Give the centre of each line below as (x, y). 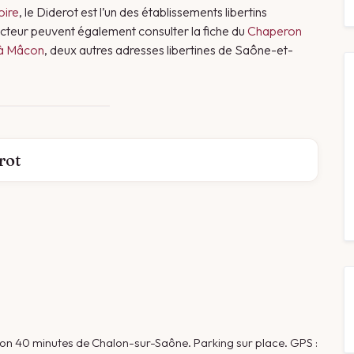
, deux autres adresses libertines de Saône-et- (169, 50)
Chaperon (275, 31)
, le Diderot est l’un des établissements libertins (143, 12)
